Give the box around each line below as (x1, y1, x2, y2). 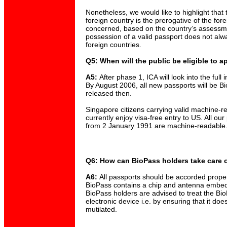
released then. (85, 89, 132, 97)
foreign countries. (85, 41, 141, 49)
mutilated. (85, 205, 117, 213)
